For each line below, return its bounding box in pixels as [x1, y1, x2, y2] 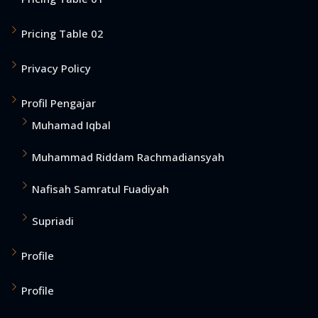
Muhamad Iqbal [32, 118, 111, 133]
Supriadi [32, 214, 74, 229]
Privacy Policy [21, 61, 91, 76]
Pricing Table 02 [21, 26, 104, 41]
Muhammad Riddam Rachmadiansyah [32, 150, 224, 165]
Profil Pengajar [21, 96, 96, 111]
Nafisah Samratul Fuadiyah [32, 182, 169, 197]
